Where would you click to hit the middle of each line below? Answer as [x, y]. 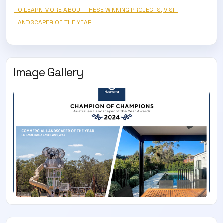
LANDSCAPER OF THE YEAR [53, 22]
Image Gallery [48, 72]
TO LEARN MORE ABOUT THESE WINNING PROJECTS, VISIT [96, 10]
